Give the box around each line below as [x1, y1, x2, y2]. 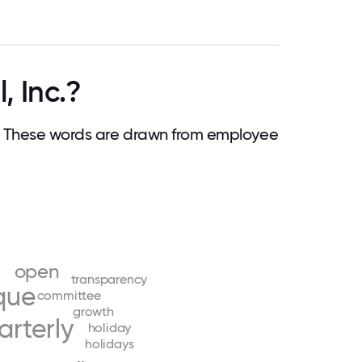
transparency [70, 271, 148, 287]
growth [73, 303, 114, 319]
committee [36, 287, 101, 303]
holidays [85, 335, 134, 351]
